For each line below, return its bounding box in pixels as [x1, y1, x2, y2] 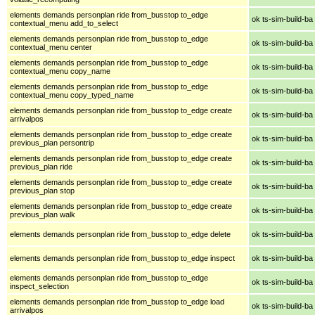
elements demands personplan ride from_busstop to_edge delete [10, 229, 231, 238]
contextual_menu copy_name [10, 66, 110, 75]
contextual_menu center [10, 42, 92, 51]
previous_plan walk [10, 210, 75, 219]
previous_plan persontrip [10, 138, 94, 147]
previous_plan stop [10, 186, 75, 195]
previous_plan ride [10, 162, 72, 171]
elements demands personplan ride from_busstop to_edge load [10, 297, 224, 306]
